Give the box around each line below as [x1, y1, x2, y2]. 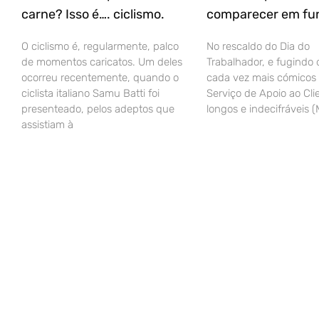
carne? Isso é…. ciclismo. [21, 6, 164, 23]
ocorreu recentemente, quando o [21, 71, 179, 85]
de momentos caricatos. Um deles [21, 56, 182, 69]
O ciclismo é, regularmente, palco [21, 40, 179, 53]
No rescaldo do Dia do [206, 40, 310, 53]
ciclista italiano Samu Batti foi [21, 87, 159, 100]
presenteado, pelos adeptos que [21, 103, 174, 116]
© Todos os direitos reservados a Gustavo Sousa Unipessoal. [43, 268, 245, 277]
